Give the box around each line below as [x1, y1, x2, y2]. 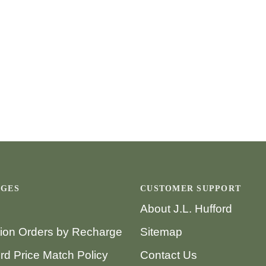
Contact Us [140, 249, 197, 262]
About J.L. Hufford [140, 202, 232, 216]
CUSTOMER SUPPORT [140, 184, 242, 194]
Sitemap [140, 226, 182, 239]
